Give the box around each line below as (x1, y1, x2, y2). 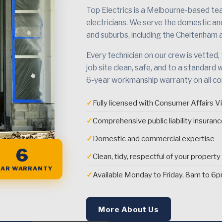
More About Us (98, 204, 159, 214)
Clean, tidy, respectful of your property (93, 152, 221, 162)
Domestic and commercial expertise (93, 134, 215, 144)
